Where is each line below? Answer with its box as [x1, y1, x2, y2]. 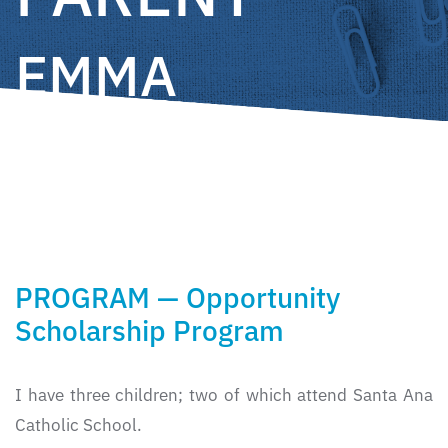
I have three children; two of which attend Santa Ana [15, 384, 433, 407]
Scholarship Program [15, 312, 284, 350]
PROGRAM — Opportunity [15, 279, 340, 317]
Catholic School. [15, 414, 142, 437]
